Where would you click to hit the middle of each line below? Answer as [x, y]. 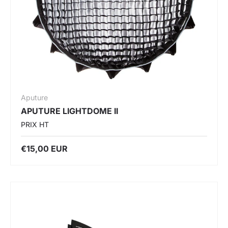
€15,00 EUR [44, 148]
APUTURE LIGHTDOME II [69, 111]
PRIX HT [35, 124]
